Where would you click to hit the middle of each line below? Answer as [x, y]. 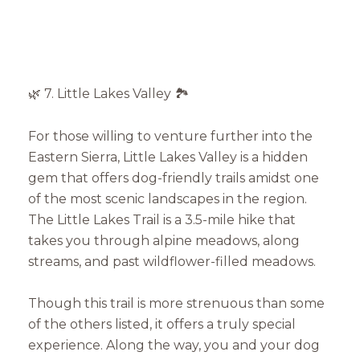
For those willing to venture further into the [170, 136]
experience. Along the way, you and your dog [174, 346]
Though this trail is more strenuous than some [176, 304]
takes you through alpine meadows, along [164, 240]
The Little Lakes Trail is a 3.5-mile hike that [162, 219]
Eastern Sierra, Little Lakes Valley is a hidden [168, 157]
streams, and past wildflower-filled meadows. [172, 261]
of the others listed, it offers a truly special [162, 325]
